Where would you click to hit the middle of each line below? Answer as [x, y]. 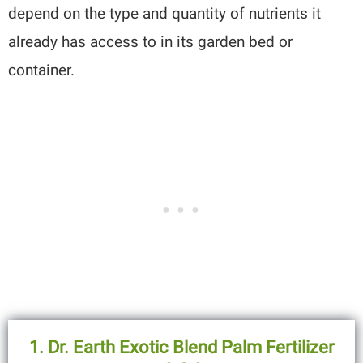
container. [42, 70]
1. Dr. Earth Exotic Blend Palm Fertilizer [181, 347]
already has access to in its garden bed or [151, 41]
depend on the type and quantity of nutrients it [165, 13]
